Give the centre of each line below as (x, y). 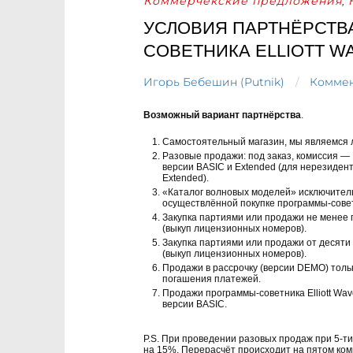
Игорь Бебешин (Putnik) (214, 82)
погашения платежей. (212, 279)
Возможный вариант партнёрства (222, 115)
